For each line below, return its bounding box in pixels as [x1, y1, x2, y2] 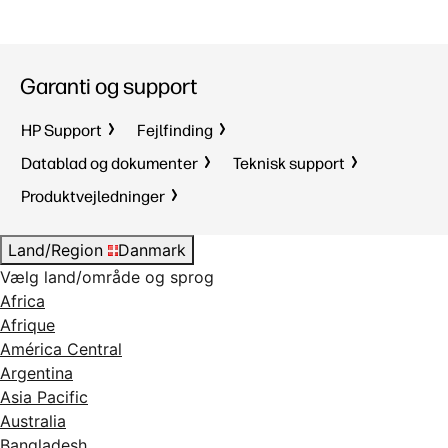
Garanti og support [20, 73, 197, 100]
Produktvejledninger [21, 187, 165, 206]
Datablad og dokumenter [21, 154, 198, 173]
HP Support [21, 121, 102, 140]
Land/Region [8, 240, 103, 260]
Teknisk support [233, 154, 345, 173]
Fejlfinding [137, 121, 213, 140]
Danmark [118, 240, 186, 260]
